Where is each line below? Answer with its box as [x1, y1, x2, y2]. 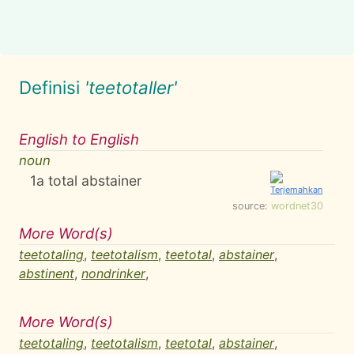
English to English [19, 130, 139, 148]
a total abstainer [36, 172, 143, 189]
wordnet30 [271, 200, 323, 212]
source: [232, 200, 271, 212]
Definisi [19, 77, 85, 98]
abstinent [19, 265, 74, 281]
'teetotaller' [85, 77, 177, 98]
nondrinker [81, 265, 145, 281]
